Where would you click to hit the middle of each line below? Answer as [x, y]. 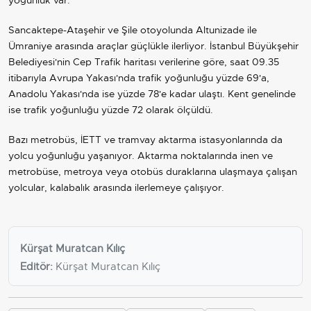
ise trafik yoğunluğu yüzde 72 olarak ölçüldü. [112, 109]
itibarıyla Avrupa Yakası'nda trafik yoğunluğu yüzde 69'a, [139, 77]
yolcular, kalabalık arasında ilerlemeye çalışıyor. [116, 187]
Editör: [36, 266]
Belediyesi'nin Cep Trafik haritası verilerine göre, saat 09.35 [144, 61]
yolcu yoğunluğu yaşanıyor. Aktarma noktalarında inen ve [141, 155]
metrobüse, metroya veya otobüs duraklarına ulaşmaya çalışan [153, 171]
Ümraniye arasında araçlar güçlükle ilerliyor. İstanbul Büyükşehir [153, 45]
